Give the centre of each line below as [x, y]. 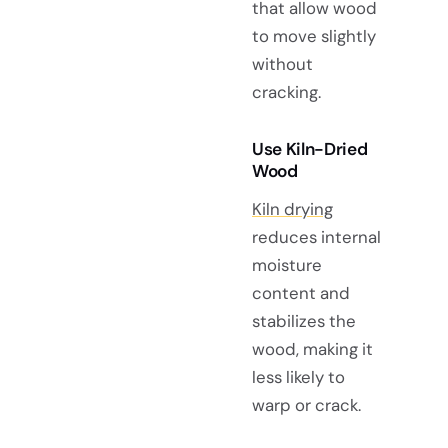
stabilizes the [304, 321]
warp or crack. [306, 405]
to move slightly [314, 36]
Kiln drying [292, 209]
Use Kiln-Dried [310, 149]
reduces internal [316, 237]
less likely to [298, 377]
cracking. [286, 92]
